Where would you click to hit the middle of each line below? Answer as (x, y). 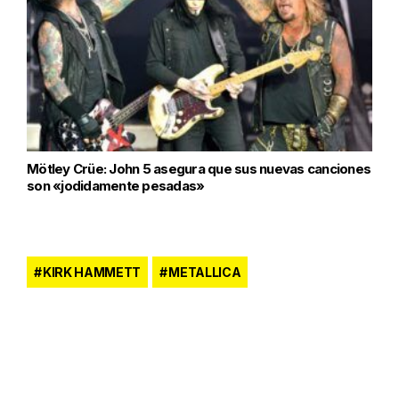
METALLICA (205, 272)
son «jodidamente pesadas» (116, 185)
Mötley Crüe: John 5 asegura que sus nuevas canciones (199, 168)
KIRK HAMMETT (92, 272)
